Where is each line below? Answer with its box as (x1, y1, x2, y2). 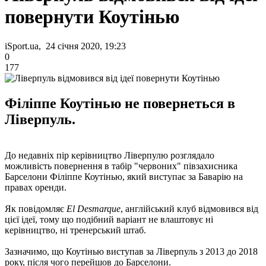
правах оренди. (5, 182, 66, 192)
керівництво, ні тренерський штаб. (5, 224, 146, 235)
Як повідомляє (5, 203, 66, 214)
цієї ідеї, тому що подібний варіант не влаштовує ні (5, 214, 213, 224)
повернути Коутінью (5, 6, 179, 28)
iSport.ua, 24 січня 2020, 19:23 (5, 40, 126, 51)
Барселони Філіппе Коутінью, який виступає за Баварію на (5, 171, 243, 182)
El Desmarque (66, 203, 121, 214)
